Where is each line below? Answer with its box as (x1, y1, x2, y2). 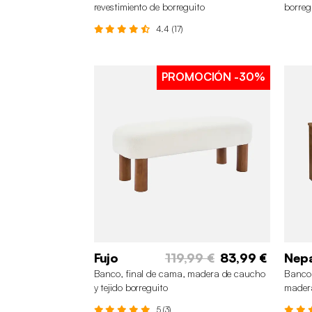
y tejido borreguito (93, 281, 168, 294)
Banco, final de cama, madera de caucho (93, 267, 265, 280)
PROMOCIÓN (162, 70, 232, 84)
